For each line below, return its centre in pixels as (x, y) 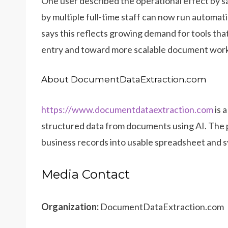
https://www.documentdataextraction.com (127, 110)
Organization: (70, 207)
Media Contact (85, 175)
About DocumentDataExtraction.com (124, 80)
